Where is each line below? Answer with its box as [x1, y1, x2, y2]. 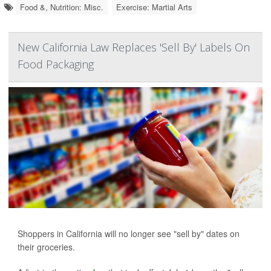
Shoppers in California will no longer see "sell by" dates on [18, 227, 240, 240]
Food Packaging [18, 57, 94, 71]
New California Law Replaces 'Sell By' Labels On [18, 40, 250, 54]
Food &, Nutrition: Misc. [20, 1, 103, 13]
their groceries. [18, 241, 75, 253]
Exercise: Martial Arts [116, 1, 192, 13]
